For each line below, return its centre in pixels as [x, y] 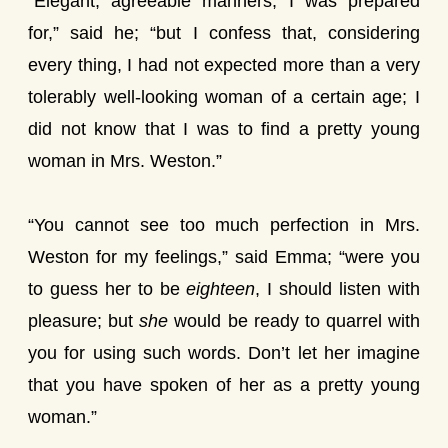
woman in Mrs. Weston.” [125, 161]
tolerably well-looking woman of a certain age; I [224, 97]
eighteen [221, 289]
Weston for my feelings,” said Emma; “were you [224, 257]
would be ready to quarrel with [294, 321]
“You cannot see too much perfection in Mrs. [224, 225]
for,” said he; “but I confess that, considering [224, 33]
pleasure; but [84, 321]
